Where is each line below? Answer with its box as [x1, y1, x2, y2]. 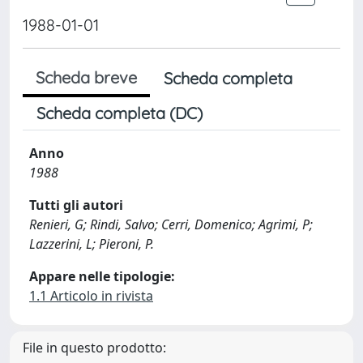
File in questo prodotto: [23, 339, 166, 357]
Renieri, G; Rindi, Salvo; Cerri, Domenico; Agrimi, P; [29, 216, 313, 233]
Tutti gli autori [29, 196, 123, 214]
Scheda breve [36, 67, 137, 88]
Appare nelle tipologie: [29, 267, 175, 285]
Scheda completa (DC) [36, 103, 203, 123]
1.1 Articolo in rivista [29, 287, 153, 305]
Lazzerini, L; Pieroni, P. [29, 235, 154, 253]
